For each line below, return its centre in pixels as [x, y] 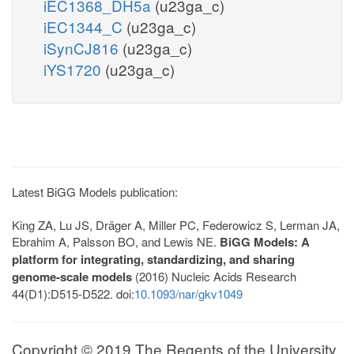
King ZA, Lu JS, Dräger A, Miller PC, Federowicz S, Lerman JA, [176, 224]
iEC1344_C [85, 26]
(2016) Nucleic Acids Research [214, 276]
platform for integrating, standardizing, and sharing [153, 259]
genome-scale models [72, 276]
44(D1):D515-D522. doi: [73, 293]
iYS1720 [74, 69]
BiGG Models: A [265, 241]
